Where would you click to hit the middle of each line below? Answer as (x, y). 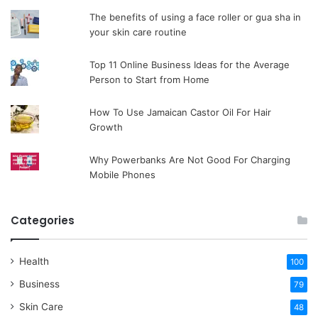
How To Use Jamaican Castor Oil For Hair (181, 112)
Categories (43, 220)
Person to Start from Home (150, 79)
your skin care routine (144, 32)
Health (34, 261)
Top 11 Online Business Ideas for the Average (190, 64)
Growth (106, 127)
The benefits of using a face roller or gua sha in (196, 17)
